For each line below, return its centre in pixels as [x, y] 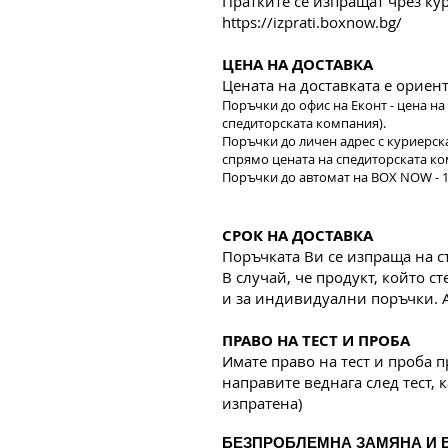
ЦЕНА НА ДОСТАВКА [297, 64]
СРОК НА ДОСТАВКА [297, 235]
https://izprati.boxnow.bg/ [312, 21]
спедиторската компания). [304, 122]
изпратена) [262, 402]
